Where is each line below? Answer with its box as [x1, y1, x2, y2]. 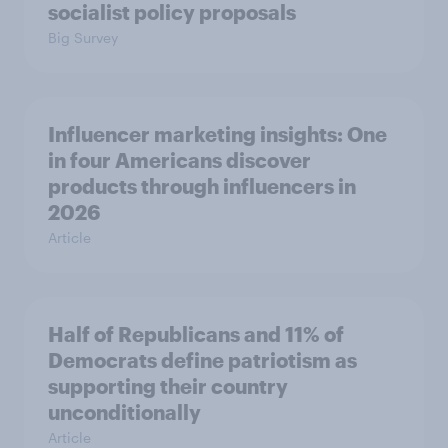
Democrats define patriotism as [48, 347, 357, 372]
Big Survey [48, 28, 118, 46]
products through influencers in [48, 173, 356, 198]
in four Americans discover [48, 147, 311, 172]
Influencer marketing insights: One [48, 121, 387, 146]
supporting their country [48, 373, 288, 398]
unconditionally [48, 399, 201, 424]
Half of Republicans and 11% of [48, 321, 344, 346]
